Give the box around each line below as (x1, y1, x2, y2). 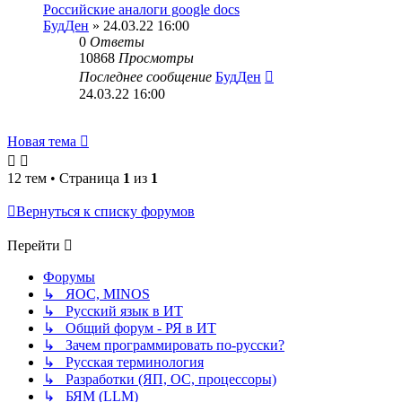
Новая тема (7, 134, 76, 149)
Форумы (43, 269, 95, 284)
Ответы (90, 34, 144, 49)
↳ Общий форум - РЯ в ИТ (43, 320, 216, 336)
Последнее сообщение (79, 69, 215, 84)
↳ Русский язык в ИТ (43, 303, 183, 319)
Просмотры (118, 50, 194, 66)
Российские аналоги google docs (43, 2, 240, 17)
